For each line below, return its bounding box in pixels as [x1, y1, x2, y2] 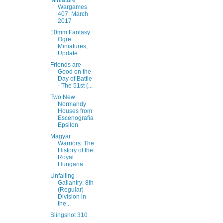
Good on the [57, 68, 91, 75]
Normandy [57, 101, 86, 108]
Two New [50, 94, 75, 101]
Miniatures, [57, 43, 88, 50]
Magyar [50, 133, 71, 140]
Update [57, 50, 78, 57]
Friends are [50, 61, 81, 68]
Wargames [57, 3, 87, 10]
